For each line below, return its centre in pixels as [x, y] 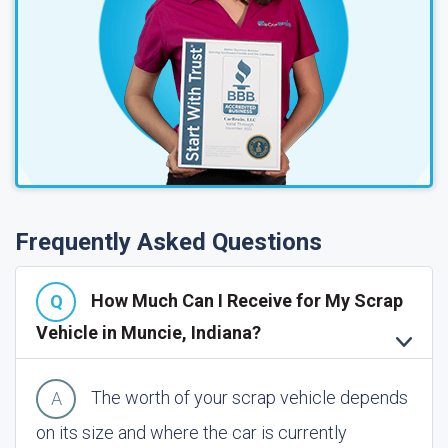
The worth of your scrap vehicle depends [249, 397]
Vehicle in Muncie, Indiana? [148, 332]
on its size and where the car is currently [191, 432]
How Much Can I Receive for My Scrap [247, 300]
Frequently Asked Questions [168, 242]
